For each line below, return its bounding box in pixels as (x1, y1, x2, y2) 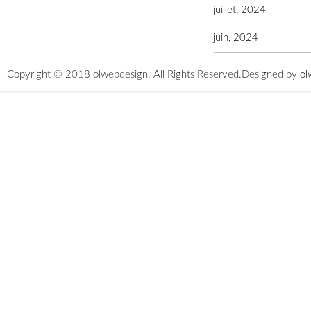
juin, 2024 (213, 32, 258, 43)
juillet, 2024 (213, 4, 266, 15)
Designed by (242, 69, 300, 80)
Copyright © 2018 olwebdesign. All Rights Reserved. (7, 69, 242, 80)
